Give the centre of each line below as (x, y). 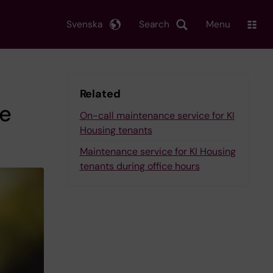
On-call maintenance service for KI (157, 115)
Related (100, 94)
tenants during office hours (140, 166)
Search (154, 24)
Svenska (84, 24)
